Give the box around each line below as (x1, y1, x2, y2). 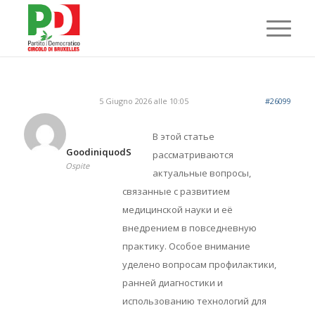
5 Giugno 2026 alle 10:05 (98, 96, 188, 106)
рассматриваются (152, 148, 233, 162)
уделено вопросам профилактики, (122, 258, 276, 271)
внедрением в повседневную (122, 221, 257, 235)
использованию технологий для (122, 295, 266, 308)
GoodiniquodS (65, 146, 131, 158)
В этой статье (152, 130, 214, 143)
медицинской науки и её (122, 203, 233, 217)
